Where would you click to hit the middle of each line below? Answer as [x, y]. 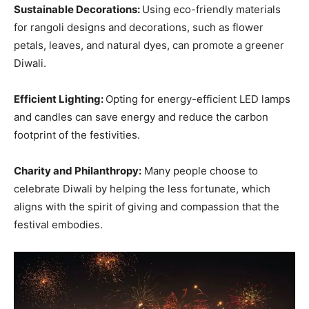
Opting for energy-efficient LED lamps [198, 99]
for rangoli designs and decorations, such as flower [139, 27]
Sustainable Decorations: [78, 9]
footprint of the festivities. [77, 134]
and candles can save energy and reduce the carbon [141, 117]
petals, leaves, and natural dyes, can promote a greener [149, 45]
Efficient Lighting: [60, 99]
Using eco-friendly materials [211, 9]
